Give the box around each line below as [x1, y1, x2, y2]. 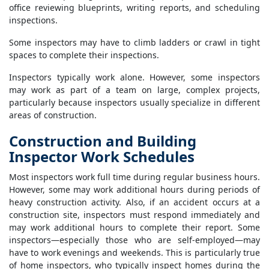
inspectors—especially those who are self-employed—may [9, 234, 260, 246]
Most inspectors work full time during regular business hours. [9, 171, 260, 183]
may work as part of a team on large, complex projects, [9, 84, 260, 96]
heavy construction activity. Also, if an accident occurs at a [9, 196, 260, 208]
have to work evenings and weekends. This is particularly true [9, 247, 260, 259]
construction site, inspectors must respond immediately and [9, 209, 260, 221]
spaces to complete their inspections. [9, 49, 159, 61]
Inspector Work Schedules [9, 147, 195, 167]
